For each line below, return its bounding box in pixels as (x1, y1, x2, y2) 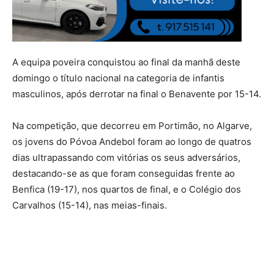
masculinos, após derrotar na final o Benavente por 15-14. (12, 87, 261, 100)
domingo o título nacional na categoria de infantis (12, 72, 224, 84)
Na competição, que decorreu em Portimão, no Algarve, (12, 119, 252, 131)
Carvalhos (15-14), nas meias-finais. (12, 199, 167, 211)
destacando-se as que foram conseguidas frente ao (12, 167, 235, 179)
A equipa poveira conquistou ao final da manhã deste (12, 56, 240, 68)
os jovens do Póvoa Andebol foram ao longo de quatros (12, 135, 251, 147)
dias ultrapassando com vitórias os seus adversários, (12, 151, 240, 163)
